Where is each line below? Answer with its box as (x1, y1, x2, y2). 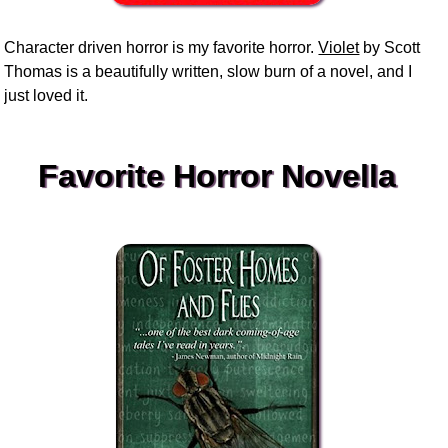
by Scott (359, 38, 421, 56)
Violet (318, 38, 360, 56)
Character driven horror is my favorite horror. (4, 38, 319, 56)
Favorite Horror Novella (38, 157, 397, 194)
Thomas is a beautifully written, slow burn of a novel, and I (4, 62, 413, 80)
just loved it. (4, 86, 89, 104)
